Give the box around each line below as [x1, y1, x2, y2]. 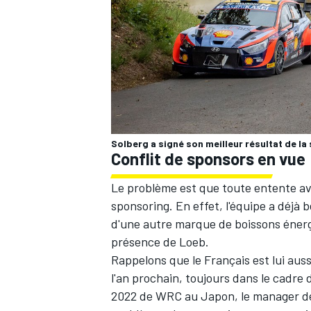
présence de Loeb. [111, 233, 209, 249]
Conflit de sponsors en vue [111, 148, 305, 169]
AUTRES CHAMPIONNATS [108, 79, 222, 92]
